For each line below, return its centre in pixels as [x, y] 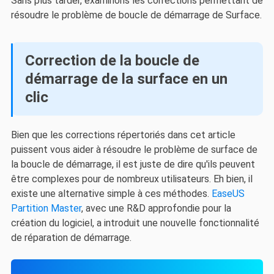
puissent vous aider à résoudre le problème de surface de [134, 150]
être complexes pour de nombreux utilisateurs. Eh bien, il [131, 179]
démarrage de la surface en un [126, 79]
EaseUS [228, 194]
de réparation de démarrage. [71, 238]
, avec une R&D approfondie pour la [156, 209]
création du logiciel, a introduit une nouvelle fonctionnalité [135, 223]
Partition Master [46, 209]
